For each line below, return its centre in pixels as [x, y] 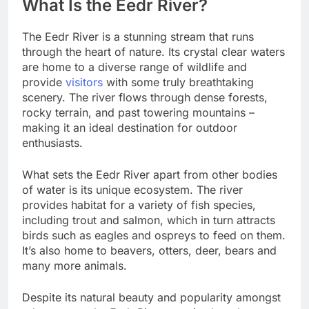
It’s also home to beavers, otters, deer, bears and [149, 251]
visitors [84, 82]
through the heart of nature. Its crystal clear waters [153, 52]
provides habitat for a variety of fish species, [139, 205]
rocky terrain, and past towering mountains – [138, 113]
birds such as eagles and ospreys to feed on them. [154, 236]
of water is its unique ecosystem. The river [132, 190]
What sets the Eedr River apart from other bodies [150, 175]
